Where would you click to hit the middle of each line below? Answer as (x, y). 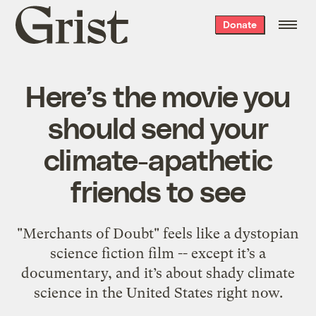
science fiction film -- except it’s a (158, 253)
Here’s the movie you (158, 95)
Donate (239, 24)
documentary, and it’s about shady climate (158, 273)
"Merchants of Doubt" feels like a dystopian (158, 233)
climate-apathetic (158, 158)
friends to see (158, 190)
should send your (158, 127)
